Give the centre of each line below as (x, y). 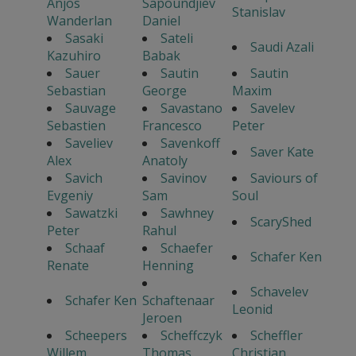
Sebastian (76, 91)
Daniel (161, 21)
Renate (68, 266)
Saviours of (284, 178)
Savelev (272, 108)
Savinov (183, 178)
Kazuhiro (74, 56)
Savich (83, 178)
